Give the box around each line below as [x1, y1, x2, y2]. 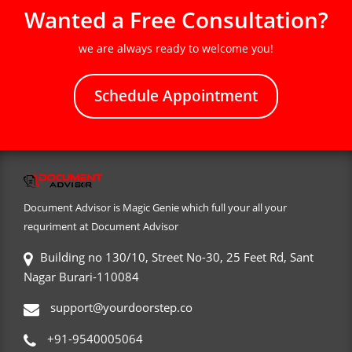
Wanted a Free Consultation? [24, 5, 328, 35]
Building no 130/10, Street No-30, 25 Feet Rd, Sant [40, 249, 313, 266]
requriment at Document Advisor [24, 219, 178, 234]
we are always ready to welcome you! [79, 41, 273, 57]
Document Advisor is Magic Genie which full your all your [24, 200, 287, 215]
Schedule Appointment [94, 86, 258, 107]
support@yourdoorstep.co [47, 299, 192, 316]
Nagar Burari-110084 [24, 269, 139, 285]
